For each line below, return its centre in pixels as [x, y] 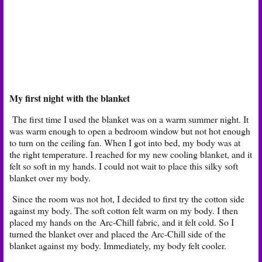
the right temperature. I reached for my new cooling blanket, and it [131, 154]
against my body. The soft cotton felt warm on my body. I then [124, 210]
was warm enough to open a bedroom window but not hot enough [130, 130]
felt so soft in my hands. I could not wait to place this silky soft [124, 166]
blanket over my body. [50, 177]
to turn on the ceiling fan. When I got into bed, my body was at [125, 142]
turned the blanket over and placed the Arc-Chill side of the [118, 233]
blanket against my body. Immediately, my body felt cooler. [118, 245]
